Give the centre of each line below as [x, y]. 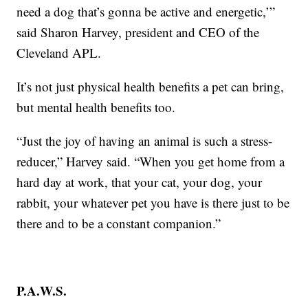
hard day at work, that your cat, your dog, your [140, 181]
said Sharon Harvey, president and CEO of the [138, 32]
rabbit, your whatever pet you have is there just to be [153, 202]
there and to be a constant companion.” [119, 223]
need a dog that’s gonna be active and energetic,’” [146, 11]
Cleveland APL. [59, 52]
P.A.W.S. [42, 290]
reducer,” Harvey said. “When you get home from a [151, 161]
